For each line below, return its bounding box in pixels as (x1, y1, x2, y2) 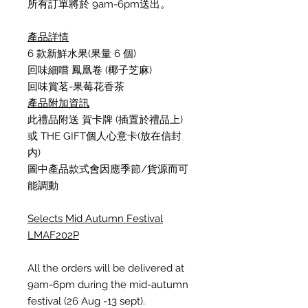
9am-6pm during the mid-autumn (27, 278, 188, 291)
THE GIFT (41, 130, 86, 142)
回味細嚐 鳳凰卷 (27, 64, 102, 76)
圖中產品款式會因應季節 (27, 163, 141, 175)
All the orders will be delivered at (27, 262, 184, 274)
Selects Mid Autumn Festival (27, 212, 163, 225)
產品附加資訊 (27, 97, 89, 109)
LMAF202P (27, 229, 79, 241)
